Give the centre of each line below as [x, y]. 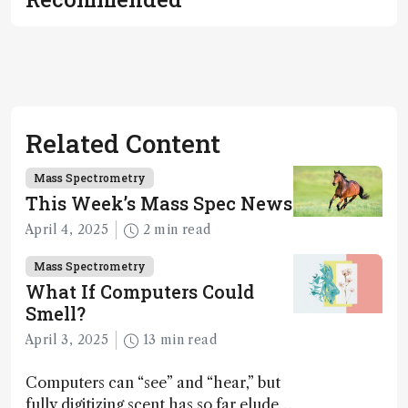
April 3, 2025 [67, 340]
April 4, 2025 [67, 230]
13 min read [188, 340]
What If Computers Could [140, 292]
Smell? [56, 314]
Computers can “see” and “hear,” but [153, 383]
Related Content [123, 143]
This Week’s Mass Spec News [159, 203]
